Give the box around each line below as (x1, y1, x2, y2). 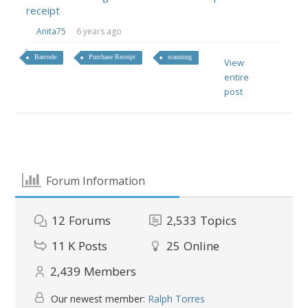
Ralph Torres (148, 292, 206, 305)
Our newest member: (48, 292, 148, 305)
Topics (200, 212, 237, 228)
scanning (168, 53, 192, 60)
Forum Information (45, 173, 145, 188)
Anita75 (36, 25, 67, 37)
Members (84, 263, 137, 279)
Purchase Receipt (89, 53, 136, 60)
